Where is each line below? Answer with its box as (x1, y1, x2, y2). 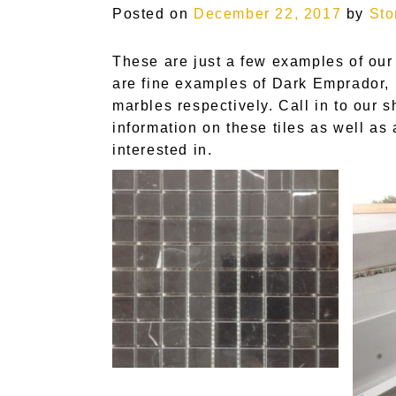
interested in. (112, 142, 213, 157)
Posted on (112, 6, 194, 21)
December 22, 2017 (194, 6, 342, 21)
